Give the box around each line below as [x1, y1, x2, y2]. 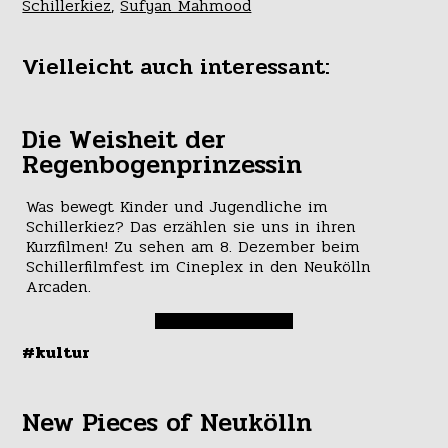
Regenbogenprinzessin [22, 144, 303, 185]
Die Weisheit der [22, 119, 227, 160]
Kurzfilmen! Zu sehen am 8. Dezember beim [25, 234, 360, 260]
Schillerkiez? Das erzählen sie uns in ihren [25, 214, 356, 240]
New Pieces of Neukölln [22, 403, 313, 444]
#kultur [22, 340, 91, 366]
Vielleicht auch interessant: [22, 48, 331, 84]
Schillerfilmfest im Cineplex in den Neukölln [25, 254, 371, 280]
